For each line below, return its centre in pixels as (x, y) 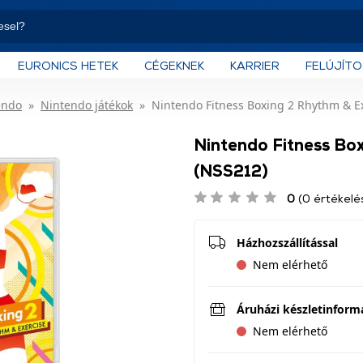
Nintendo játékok (87, 105)
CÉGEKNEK (174, 65)
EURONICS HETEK (68, 65)
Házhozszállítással (287, 243)
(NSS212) (231, 170)
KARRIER (255, 65)
